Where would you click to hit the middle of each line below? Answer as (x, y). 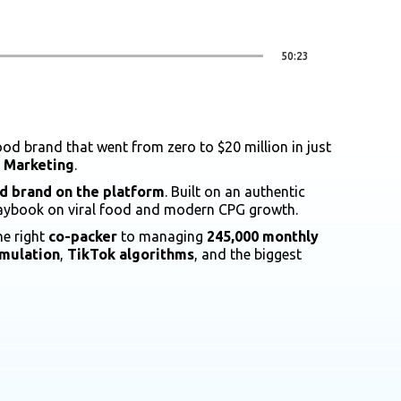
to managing (162, 236)
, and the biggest (248, 254)
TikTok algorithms (131, 254)
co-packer (83, 236)
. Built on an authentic (235, 191)
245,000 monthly (263, 236)
